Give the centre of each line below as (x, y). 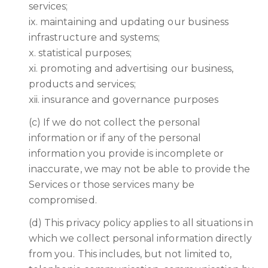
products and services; (83, 84)
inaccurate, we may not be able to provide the (140, 169)
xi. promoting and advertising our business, (131, 68)
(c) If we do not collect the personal (115, 122)
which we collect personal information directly (141, 238)
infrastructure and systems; (95, 37)
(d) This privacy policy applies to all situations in (141, 223)
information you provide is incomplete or (126, 153)
